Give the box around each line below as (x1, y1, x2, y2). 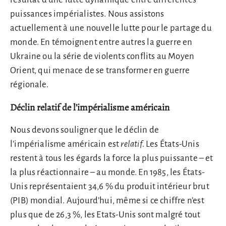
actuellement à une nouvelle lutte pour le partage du (10, 23, 212, 33)
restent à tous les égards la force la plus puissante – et (10, 153, 213, 163)
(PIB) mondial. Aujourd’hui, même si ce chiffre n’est (10, 195, 204, 205)
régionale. (10, 79, 48, 89)
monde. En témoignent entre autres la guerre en (10, 37, 193, 47)
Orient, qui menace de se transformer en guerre (10, 65, 190, 75)
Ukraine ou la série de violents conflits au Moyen (10, 51, 195, 61)
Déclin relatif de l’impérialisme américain (10, 101, 169, 114)
